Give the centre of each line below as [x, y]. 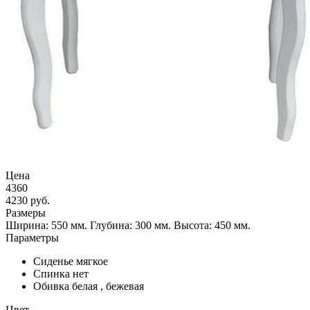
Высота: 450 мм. [212, 225]
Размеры [26, 212]
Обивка [51, 286]
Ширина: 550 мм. [46, 225]
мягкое [92, 261]
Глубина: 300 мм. [130, 225]
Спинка [52, 273]
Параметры [32, 237]
